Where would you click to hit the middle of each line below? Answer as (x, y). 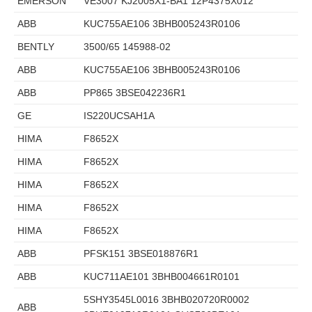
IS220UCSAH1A (119, 115)
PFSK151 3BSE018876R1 (141, 253)
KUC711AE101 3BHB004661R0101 (162, 276)
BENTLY (36, 46)
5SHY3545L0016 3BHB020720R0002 (166, 299)
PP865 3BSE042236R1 (135, 92)
